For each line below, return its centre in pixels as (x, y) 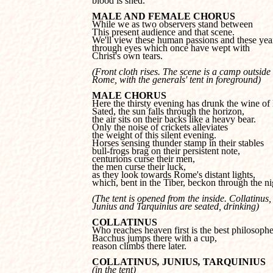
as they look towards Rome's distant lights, (174, 175)
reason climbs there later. (139, 246)
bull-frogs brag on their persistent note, (166, 151)
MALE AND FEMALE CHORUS (164, 16)
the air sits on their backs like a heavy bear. (174, 119)
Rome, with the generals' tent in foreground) (176, 80)
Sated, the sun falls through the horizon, (169, 111)
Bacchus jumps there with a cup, (156, 238)
